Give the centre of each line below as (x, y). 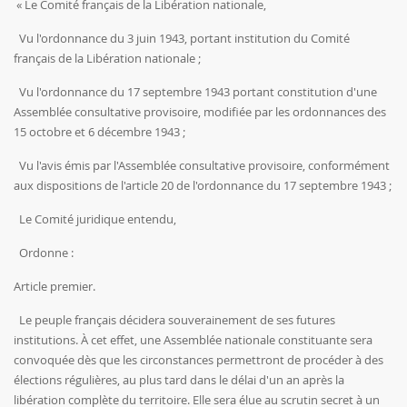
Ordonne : (44, 253)
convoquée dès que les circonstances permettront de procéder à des (199, 360)
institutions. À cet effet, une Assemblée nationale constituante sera (193, 340)
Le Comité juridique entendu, (95, 219)
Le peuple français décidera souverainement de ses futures (174, 320)
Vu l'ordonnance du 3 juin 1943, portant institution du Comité (182, 39)
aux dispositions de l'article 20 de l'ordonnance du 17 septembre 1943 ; (203, 186)
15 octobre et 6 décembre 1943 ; (99, 132)
